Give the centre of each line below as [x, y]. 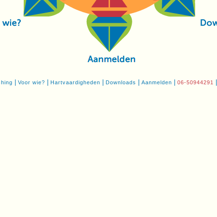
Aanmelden [157, 82]
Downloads [121, 82]
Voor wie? [31, 82]
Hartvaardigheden [75, 82]
